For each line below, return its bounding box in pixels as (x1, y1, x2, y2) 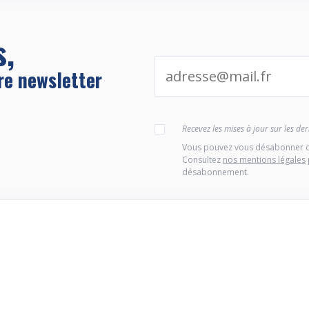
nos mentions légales (223, 153, 306, 166)
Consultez (182, 153, 223, 166)
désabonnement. (182, 166, 249, 178)
